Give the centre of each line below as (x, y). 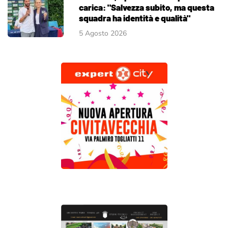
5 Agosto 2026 (103, 33)
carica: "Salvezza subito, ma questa (147, 7)
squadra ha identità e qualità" (135, 18)
